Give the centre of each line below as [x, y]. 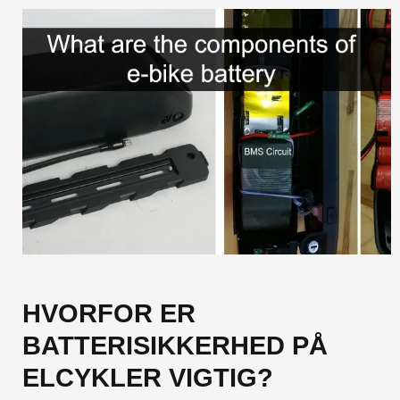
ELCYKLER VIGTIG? [148, 378]
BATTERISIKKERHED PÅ [175, 346]
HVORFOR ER [109, 314]
